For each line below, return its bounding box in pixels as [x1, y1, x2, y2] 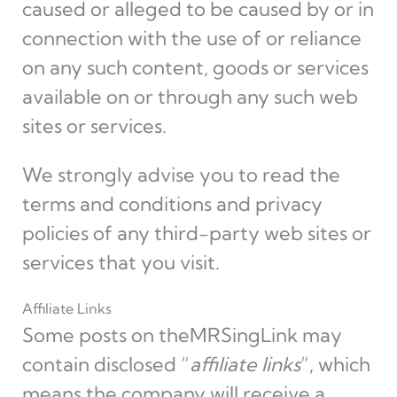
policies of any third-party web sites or [21, 221, 371, 245]
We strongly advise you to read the [21, 162, 340, 187]
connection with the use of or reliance [21, 26, 362, 51]
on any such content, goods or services [21, 55, 369, 80]
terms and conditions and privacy [21, 191, 323, 216]
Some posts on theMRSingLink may [21, 323, 342, 347]
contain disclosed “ [21, 352, 190, 377]
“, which [300, 352, 370, 377]
